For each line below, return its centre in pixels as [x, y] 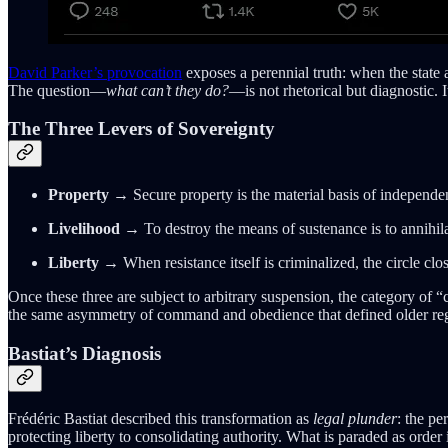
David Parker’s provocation [95, 72]
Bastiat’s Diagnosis [84, 353]
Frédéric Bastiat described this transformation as [160, 419]
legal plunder [355, 419]
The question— [57, 90]
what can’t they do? [167, 90]
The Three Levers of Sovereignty [141, 129]
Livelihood [84, 228]
